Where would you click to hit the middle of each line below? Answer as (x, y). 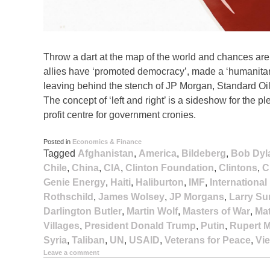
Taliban (88, 240)
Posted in (58, 141)
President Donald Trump (140, 225)
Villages (61, 225)
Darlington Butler (83, 211)
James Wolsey (131, 196)
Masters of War (216, 211)
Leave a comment (71, 252)
